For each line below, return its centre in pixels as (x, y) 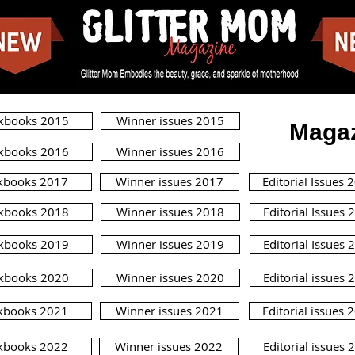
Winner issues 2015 (170, 120)
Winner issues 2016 (170, 151)
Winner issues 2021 (170, 311)
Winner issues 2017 (170, 181)
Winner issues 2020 (170, 277)
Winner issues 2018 (170, 212)
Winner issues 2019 (170, 244)
